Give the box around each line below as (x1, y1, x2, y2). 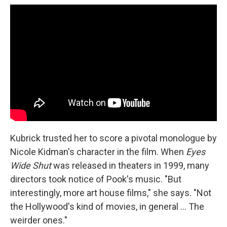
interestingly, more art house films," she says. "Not (10, 187, 211, 198)
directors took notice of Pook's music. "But (10, 173, 181, 184)
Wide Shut (10, 160, 51, 171)
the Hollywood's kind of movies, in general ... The (10, 201, 204, 212)
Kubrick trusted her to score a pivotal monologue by (10, 132, 217, 143)
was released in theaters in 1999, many (51, 160, 209, 171)
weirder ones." (10, 214, 67, 225)
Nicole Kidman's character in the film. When (10, 146, 186, 157)
